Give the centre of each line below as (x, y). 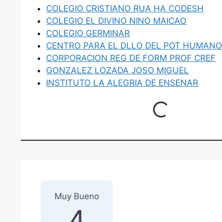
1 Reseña (71, 177)
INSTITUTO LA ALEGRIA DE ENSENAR (122, 83)
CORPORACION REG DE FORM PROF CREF (131, 58)
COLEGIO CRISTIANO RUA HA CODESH (125, 8)
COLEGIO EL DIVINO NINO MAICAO (116, 21)
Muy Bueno (77, 196)
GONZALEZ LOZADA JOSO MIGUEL (118, 70)
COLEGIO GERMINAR (88, 33)
